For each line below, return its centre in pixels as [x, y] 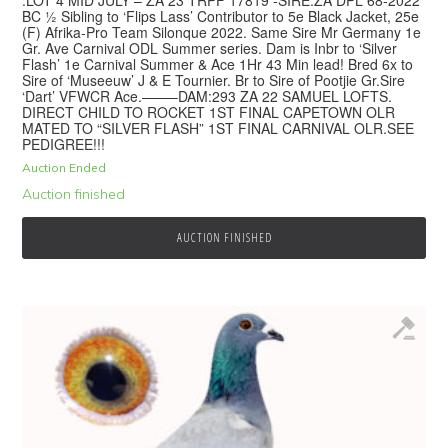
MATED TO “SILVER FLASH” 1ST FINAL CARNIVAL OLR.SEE [218, 127]
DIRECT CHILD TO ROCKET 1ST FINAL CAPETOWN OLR [209, 111]
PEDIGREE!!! [64, 143]
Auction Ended [64, 167]
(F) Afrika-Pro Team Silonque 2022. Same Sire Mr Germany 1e [222, 31]
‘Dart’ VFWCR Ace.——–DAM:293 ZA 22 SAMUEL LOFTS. [207, 95]
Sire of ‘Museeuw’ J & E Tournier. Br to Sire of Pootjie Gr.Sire [214, 79]
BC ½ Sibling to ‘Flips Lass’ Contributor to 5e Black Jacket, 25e [221, 15]
